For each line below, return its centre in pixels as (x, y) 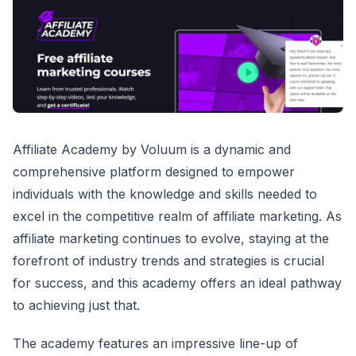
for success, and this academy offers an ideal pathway (177, 283)
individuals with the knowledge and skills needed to (165, 194)
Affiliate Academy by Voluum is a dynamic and (152, 150)
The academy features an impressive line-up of (155, 344)
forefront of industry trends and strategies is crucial (168, 261)
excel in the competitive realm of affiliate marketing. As (177, 217)
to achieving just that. (76, 306)
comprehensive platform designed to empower (154, 172)
